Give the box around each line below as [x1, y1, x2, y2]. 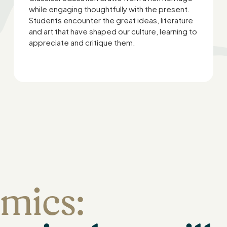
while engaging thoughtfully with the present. [28, 4, 190, 14]
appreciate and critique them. [28, 37, 135, 47]
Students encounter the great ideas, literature [28, 15, 193, 25]
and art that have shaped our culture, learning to [28, 26, 197, 36]
